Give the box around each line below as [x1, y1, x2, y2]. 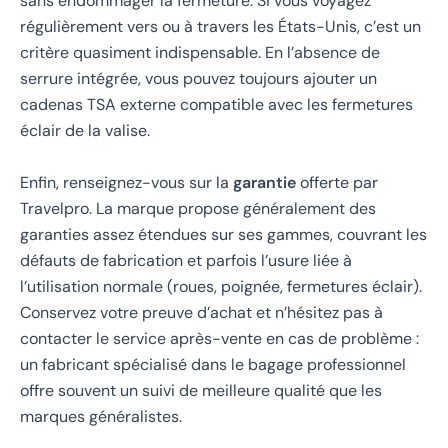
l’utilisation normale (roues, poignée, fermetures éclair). [20, 275, 422, 297]
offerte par [296, 171, 378, 193]
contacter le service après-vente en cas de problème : [20, 327, 419, 349]
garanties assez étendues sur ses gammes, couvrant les [20, 223, 427, 245]
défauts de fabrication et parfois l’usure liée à [20, 249, 352, 271]
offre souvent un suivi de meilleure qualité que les [20, 379, 382, 401]
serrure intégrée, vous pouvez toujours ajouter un [20, 68, 377, 90]
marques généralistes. [20, 405, 182, 427]
